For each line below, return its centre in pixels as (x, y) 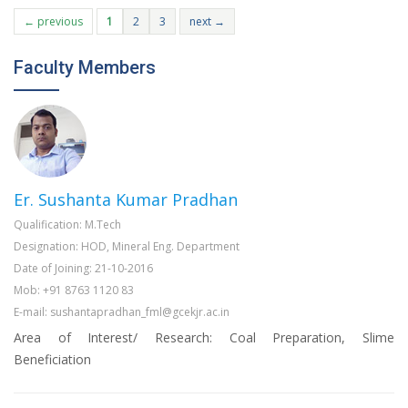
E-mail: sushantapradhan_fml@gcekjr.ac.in (122, 312)
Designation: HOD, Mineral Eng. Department (127, 247)
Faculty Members (85, 68)
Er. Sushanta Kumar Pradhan (126, 200)
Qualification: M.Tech (67, 225)
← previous (53, 22)
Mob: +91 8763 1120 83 (74, 291)
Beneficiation (52, 360)
